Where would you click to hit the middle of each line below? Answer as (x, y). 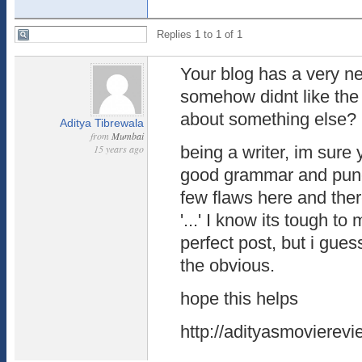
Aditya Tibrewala (102, 123)
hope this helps (239, 299)
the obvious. (227, 265)
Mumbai (128, 136)
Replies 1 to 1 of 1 (198, 34)
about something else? (268, 119)
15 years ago (119, 149)
